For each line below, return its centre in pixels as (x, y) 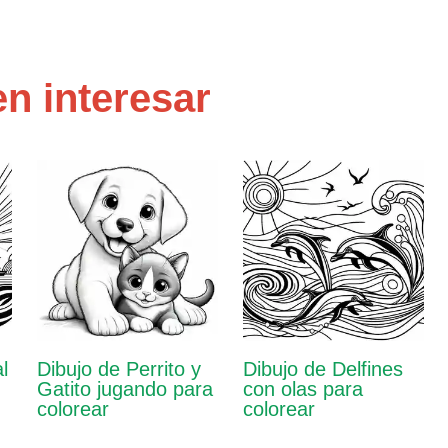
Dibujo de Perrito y (118, 369)
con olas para (302, 389)
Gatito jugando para (124, 389)
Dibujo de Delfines (322, 369)
